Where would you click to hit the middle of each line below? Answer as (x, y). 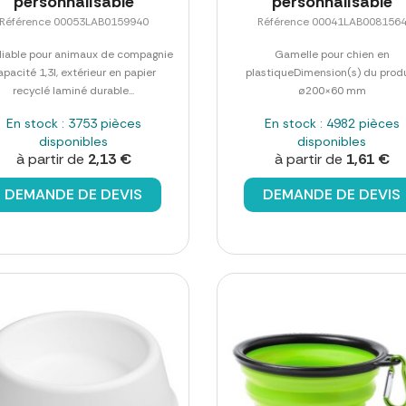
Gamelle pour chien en (332, 54)
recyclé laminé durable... (74, 90)
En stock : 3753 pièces (73, 123)
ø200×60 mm (332, 90)
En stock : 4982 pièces (332, 123)
